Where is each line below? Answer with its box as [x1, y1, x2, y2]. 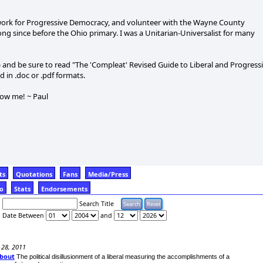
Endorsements [41, 184, 87, 193]
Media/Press [88, 169, 128, 178]
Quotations [16, 169, 52, 178]
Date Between [2, 211, 46, 220]
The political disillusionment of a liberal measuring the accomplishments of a [16, 252, 230, 260]
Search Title [77, 199, 122, 208]
